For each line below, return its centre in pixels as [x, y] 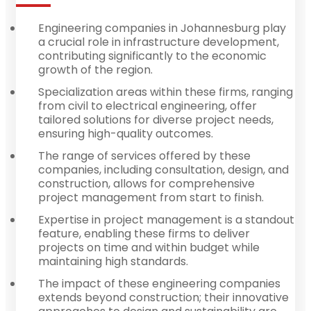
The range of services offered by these [144, 155]
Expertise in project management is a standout [166, 219]
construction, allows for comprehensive [146, 183]
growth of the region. [95, 69]
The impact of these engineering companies [159, 283]
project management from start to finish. [151, 197]
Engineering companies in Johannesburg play [162, 28]
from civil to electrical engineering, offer [148, 106]
